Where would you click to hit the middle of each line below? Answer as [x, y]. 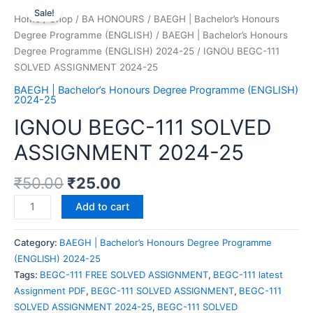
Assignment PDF [50, 290]
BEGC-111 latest [248, 274]
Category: [37, 242]
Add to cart [102, 206]
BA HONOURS [113, 19]
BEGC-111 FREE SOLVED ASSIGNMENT [124, 274]
